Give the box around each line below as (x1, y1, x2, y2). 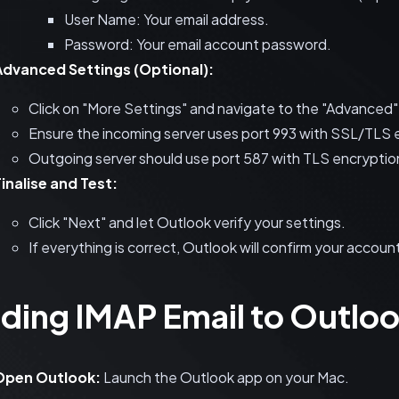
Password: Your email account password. (64, 35, 331, 53)
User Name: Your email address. (64, 10, 269, 28)
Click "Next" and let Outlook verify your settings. (28, 213, 346, 232)
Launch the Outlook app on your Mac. (101, 368, 349, 387)
